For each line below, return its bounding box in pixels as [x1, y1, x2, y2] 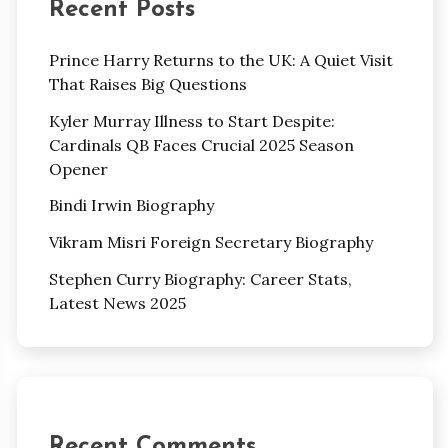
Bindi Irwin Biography [48, 195, 214, 216]
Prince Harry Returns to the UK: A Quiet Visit [48, 49, 393, 70]
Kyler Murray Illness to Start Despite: [48, 110, 335, 131]
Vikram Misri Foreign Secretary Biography [48, 232, 373, 253]
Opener [48, 158, 108, 179]
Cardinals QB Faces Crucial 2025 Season [48, 134, 354, 155]
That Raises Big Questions [48, 73, 247, 94]
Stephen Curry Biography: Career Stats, [48, 269, 352, 289]
